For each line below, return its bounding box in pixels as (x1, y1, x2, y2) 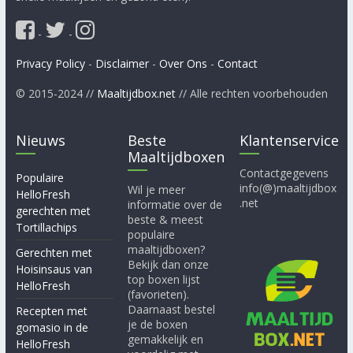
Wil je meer (128, 182, 186, 198)
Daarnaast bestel (128, 302, 216, 318)
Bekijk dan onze (128, 257, 210, 273)
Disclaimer (95, 56, 149, 72)
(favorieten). (128, 287, 190, 303)
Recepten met (15, 303, 87, 319)
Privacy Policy (15, 56, 85, 72)
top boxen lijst (128, 272, 201, 288)
